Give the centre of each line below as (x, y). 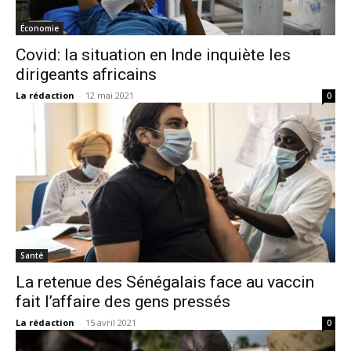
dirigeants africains (86, 74)
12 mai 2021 (110, 95)
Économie (40, 28)
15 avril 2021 (111, 322)
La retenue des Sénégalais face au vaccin (165, 282)
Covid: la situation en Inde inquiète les (153, 55)
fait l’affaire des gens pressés (123, 302)
